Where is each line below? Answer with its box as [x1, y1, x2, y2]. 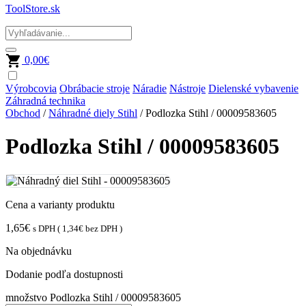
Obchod [5, 107, 40, 119]
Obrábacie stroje [59, 83, 130, 94]
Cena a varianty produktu [5, 198, 115, 210]
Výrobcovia [5, 83, 57, 94]
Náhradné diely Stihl [48, 107, 137, 119]
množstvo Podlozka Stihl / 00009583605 [5, 291, 181, 303]
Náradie [133, 83, 167, 94]
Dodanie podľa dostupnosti [5, 268, 123, 280]
